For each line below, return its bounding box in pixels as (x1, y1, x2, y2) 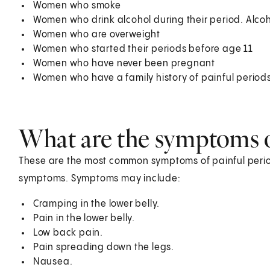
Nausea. (33, 256, 73, 267)
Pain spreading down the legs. (33, 242, 174, 253)
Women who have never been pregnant (33, 58, 215, 69)
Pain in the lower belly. (33, 213, 135, 224)
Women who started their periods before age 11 (33, 43, 253, 54)
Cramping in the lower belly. (33, 198, 160, 209)
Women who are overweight (33, 29, 160, 40)
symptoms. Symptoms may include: (18, 173, 181, 184)
